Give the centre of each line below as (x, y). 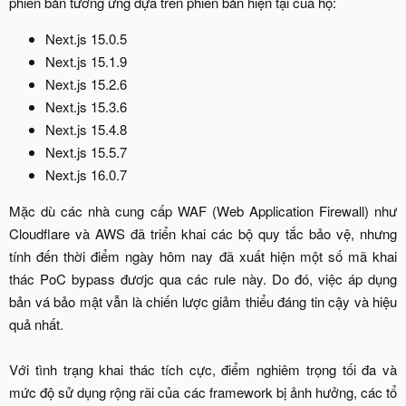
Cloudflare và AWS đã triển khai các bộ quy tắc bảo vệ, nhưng (203, 233)
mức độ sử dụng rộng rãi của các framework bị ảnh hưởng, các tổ (203, 391)
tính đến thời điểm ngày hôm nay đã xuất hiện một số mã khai (203, 256)
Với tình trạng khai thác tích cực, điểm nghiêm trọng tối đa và (203, 369)
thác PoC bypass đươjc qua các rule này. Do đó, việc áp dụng (203, 278)
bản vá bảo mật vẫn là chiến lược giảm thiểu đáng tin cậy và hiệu (203, 301)
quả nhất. (36, 324)
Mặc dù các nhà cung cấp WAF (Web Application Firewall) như (203, 210)
